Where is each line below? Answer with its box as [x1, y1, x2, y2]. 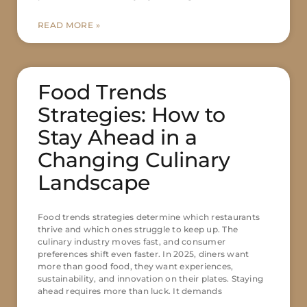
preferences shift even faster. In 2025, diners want [38, 249, 249, 260]
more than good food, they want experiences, [38, 261, 234, 272]
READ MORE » [38, 20, 101, 31]
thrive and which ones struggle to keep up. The [38, 224, 238, 235]
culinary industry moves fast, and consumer [38, 236, 226, 247]
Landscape [38, 170, 150, 196]
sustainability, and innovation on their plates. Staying [38, 273, 264, 284]
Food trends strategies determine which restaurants [38, 212, 260, 223]
